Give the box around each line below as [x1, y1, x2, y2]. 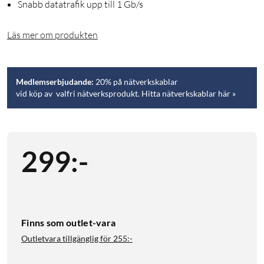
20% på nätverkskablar [94, 77, 178, 87]
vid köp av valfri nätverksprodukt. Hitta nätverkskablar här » [16, 89, 236, 99]
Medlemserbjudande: [16, 77, 94, 87]
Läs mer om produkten [7, 29, 98, 41]
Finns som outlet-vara [21, 217, 116, 229]
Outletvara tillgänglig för [21, 233, 111, 244]
